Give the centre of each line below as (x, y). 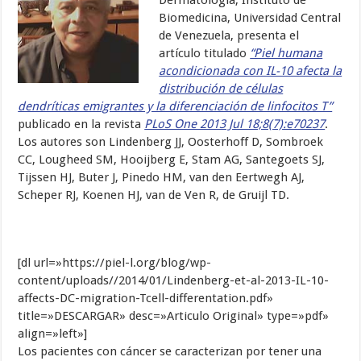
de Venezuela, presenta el (229, 36)
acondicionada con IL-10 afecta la (251, 71)
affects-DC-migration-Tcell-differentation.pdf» (146, 299)
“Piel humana (286, 54)
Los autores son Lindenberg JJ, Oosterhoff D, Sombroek (171, 142)
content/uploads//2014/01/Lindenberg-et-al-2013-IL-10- (174, 281)
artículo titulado (205, 54)
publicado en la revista (81, 124)
